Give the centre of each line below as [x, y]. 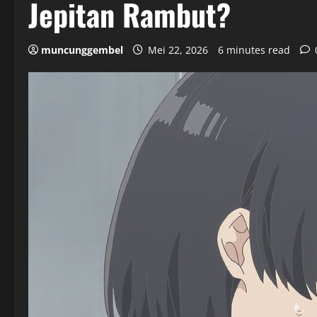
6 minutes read [254, 50]
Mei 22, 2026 [178, 50]
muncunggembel [82, 50]
